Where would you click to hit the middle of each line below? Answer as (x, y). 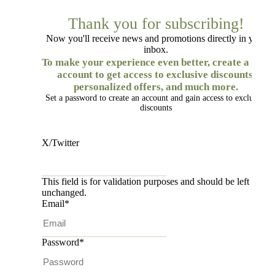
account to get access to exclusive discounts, (156, 75)
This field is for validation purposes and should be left (145, 182)
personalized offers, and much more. (156, 87)
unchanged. (64, 193)
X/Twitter (60, 143)
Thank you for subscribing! (156, 24)
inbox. (156, 50)
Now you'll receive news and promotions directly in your (156, 39)
